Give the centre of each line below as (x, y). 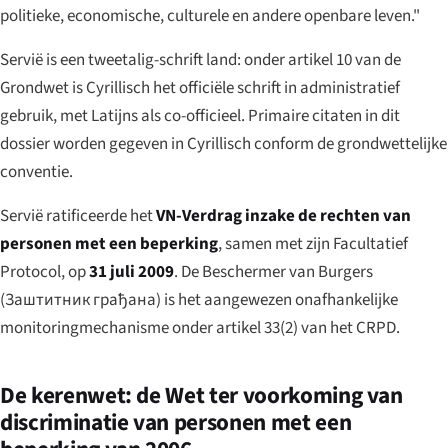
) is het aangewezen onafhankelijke (277, 299)
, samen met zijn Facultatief (313, 243)
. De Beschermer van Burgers (273, 271)
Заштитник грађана (80, 299)
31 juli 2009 (131, 271)
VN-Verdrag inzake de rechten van (283, 215)
